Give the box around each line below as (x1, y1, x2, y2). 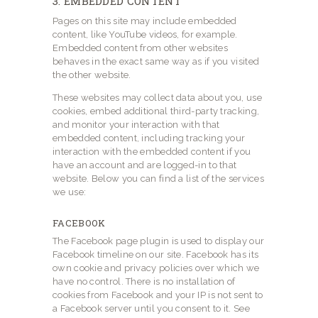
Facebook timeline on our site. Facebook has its (53, 249, 259, 261)
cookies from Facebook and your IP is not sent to (53, 290, 263, 301)
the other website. (53, 70, 131, 81)
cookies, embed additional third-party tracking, (53, 106, 260, 117)
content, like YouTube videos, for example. (53, 29, 238, 40)
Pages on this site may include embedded (53, 16, 237, 27)
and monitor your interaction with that (53, 119, 220, 131)
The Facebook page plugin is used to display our (53, 236, 265, 247)
